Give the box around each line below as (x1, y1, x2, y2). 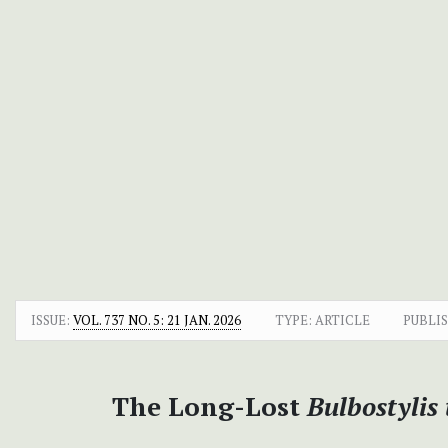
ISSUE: (31, 310, 73, 329)
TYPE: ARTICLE (274, 310, 370, 329)
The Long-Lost (111, 388, 307, 423)
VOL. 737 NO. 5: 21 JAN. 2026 (73, 310, 241, 329)
